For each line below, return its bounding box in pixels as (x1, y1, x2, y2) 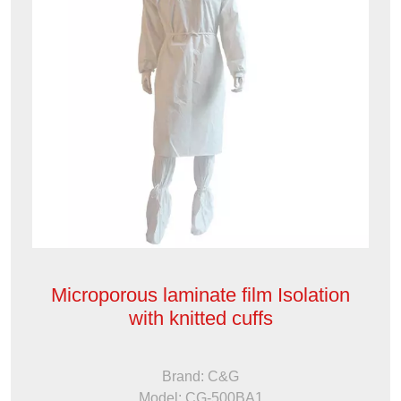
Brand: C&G (162, 368, 239, 384)
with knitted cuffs (128, 306, 273, 329)
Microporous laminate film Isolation (51, 283, 350, 306)
